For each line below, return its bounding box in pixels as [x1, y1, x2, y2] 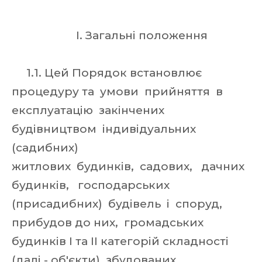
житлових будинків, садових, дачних [12, 160, 250, 173]
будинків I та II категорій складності [12, 235, 229, 248]
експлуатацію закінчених [12, 104, 167, 117]
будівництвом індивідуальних [12, 122, 199, 136]
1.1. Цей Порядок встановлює [12, 66, 202, 80]
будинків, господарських [12, 178, 173, 192]
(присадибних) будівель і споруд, [12, 197, 225, 211]
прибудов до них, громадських [12, 216, 206, 229]
